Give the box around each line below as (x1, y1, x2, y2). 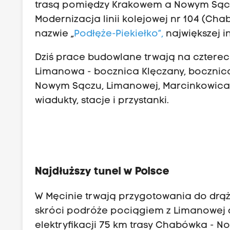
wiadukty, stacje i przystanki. (35, 96, 169, 106)
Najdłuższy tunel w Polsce (35, 166, 170, 177)
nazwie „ (35, 29, 74, 40)
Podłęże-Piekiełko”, (74, 29, 164, 40)
